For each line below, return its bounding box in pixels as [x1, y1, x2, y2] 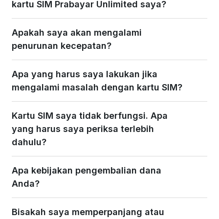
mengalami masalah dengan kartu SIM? [12, 82, 182, 92]
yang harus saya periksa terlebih [12, 123, 154, 134]
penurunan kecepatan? [12, 40, 111, 51]
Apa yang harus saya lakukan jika [12, 68, 157, 79]
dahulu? [12, 136, 46, 147]
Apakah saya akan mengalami [12, 27, 142, 38]
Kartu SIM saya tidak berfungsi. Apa [12, 110, 168, 121]
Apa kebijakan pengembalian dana [12, 165, 161, 175]
